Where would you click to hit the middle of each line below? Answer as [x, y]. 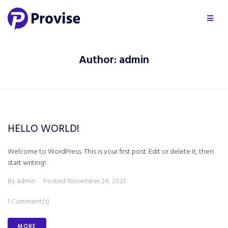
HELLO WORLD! [44, 129]
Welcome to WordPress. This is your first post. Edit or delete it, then [111, 152]
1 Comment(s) [28, 202]
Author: [99, 60]
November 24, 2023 [97, 181]
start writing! [27, 163]
